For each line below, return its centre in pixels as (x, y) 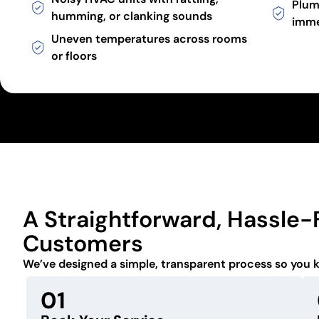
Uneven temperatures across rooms (149, 38)
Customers (83, 243)
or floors (74, 56)
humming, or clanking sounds (132, 16)
